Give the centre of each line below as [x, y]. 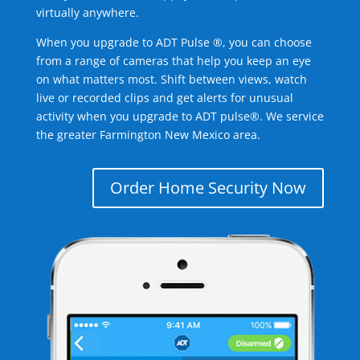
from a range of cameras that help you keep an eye [173, 61]
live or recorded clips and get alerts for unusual [164, 98]
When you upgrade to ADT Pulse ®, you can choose [174, 42]
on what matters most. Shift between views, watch [171, 79]
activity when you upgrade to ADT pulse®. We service [180, 116]
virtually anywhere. [87, 12]
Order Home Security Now [209, 188]
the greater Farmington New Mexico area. [148, 135]
